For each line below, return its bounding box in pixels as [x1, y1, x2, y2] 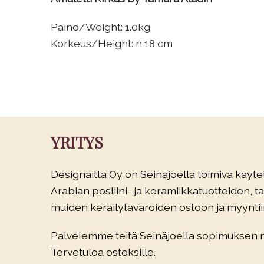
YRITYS [51, 131, 103, 153]
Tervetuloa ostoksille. [51, 246, 156, 258]
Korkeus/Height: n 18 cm [51, 37, 173, 49]
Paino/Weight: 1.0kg [51, 21, 150, 33]
